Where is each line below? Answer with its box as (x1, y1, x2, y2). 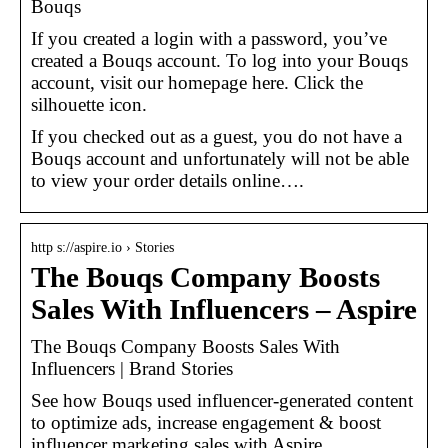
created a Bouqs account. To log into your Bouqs (31, 49, 408, 71)
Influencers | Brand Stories (31, 357, 233, 379)
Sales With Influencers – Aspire (31, 293, 417, 325)
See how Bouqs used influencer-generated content (31, 389, 413, 411)
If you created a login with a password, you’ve (31, 27, 387, 49)
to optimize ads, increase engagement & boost (31, 411, 381, 433)
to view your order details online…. (31, 169, 304, 191)
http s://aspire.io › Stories (31, 239, 174, 255)
